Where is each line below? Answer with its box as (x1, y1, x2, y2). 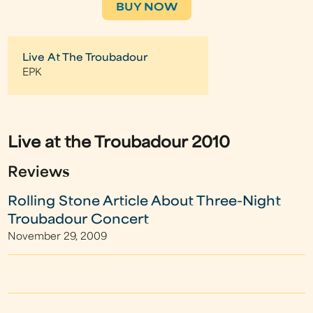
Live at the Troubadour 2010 (8, 136, 231, 151)
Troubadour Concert (8, 214, 150, 226)
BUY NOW (116, 2, 177, 13)
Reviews (8, 166, 71, 180)
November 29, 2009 (8, 231, 108, 242)
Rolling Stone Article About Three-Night (8, 196, 282, 208)
